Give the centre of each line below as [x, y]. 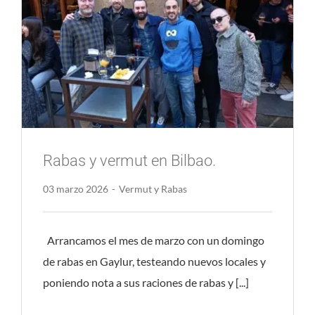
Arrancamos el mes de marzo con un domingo [153, 240]
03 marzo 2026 [75, 188]
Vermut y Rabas [153, 188]
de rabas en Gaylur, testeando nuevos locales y [154, 262]
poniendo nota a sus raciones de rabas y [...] [146, 283]
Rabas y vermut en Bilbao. [129, 161]
